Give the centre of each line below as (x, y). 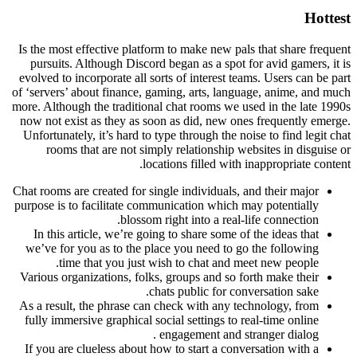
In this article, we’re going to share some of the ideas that (176, 234)
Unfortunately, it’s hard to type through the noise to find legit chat (187, 135)
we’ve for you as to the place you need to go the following (172, 249)
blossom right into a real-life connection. (220, 220)
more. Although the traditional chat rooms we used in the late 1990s (181, 107)
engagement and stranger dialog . (239, 335)
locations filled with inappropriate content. (247, 164)
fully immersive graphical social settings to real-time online (172, 320)
